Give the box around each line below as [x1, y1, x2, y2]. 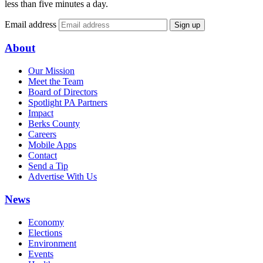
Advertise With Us [28, 171, 97, 182]
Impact [28, 108, 53, 119]
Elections [28, 227, 62, 238]
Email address [5, 19, 56, 29]
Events [28, 248, 53, 259]
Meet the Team [28, 76, 83, 87]
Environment [28, 238, 76, 248]
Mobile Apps [28, 140, 76, 150]
